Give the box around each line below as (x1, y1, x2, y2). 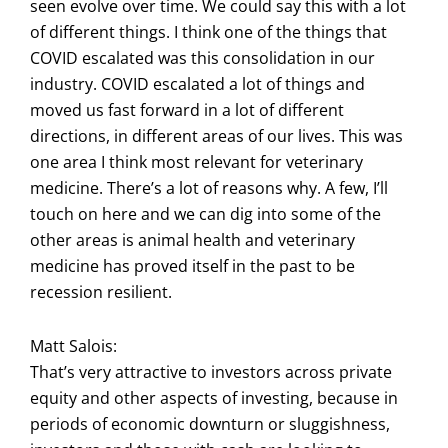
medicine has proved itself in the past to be (30, 254, 355, 277)
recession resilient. (30, 280, 172, 303)
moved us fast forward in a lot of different (30, 98, 344, 121)
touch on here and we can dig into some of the (30, 202, 381, 225)
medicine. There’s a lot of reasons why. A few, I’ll (30, 176, 388, 199)
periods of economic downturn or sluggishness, (30, 412, 390, 435)
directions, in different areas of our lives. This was (30, 124, 403, 147)
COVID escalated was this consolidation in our (30, 46, 375, 69)
